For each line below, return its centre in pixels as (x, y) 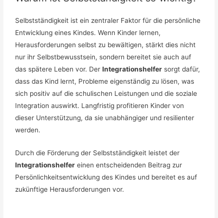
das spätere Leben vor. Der (59, 69)
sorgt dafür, (181, 69)
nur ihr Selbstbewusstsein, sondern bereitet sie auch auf (103, 57)
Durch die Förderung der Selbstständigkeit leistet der (98, 153)
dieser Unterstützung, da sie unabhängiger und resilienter (105, 118)
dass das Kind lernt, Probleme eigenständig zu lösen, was (105, 81)
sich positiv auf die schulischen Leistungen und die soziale (106, 93)
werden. (28, 130)
